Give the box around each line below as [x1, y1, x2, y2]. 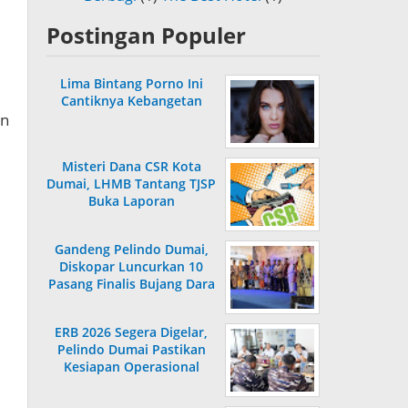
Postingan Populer [46, 20, 246, 51]
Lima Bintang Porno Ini [59, 75, 203, 93]
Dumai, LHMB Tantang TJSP [46, 175, 216, 193]
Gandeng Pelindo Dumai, [54, 240, 209, 259]
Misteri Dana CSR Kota [61, 158, 201, 176]
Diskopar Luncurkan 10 [59, 258, 203, 276]
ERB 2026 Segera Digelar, [55, 323, 208, 342]
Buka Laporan [87, 192, 175, 210]
